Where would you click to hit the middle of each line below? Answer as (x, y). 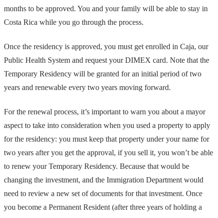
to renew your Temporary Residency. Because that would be (97, 166)
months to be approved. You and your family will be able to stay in (106, 8)
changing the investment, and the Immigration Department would (104, 180)
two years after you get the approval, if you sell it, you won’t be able (109, 153)
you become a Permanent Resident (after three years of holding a (103, 207)
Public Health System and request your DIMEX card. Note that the (107, 60)
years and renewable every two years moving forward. (87, 87)
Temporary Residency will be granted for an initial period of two (103, 73)
